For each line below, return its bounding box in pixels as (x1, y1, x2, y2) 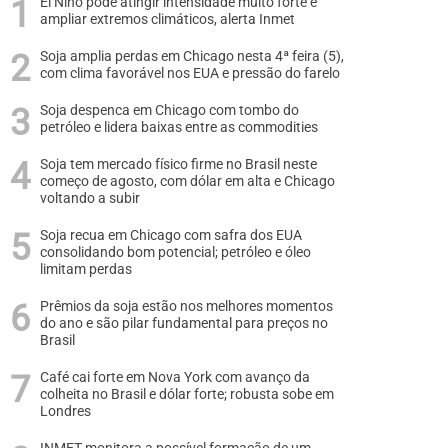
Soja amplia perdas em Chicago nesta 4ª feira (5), (40, 48, 344, 65)
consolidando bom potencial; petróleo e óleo (40, 244, 311, 261)
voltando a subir (40, 190, 140, 207)
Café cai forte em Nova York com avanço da (40, 369, 310, 386)
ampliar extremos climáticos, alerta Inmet (40, 11, 295, 28)
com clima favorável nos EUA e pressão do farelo (40, 65, 340, 82)
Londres (40, 403, 91, 420)
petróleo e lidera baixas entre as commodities (40, 119, 318, 136)
